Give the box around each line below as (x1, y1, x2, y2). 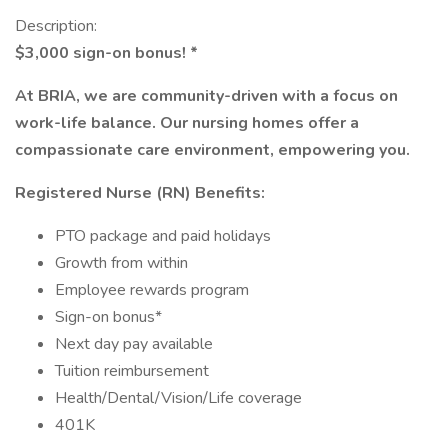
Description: (15, 15, 97, 37)
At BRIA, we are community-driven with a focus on (15, 85, 398, 107)
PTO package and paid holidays (55, 225, 271, 247)
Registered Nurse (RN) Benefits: (15, 182, 265, 204)
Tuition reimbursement (55, 360, 209, 382)
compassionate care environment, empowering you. (15, 139, 410, 161)
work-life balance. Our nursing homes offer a (15, 112, 359, 134)
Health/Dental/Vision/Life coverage (55, 387, 302, 409)
